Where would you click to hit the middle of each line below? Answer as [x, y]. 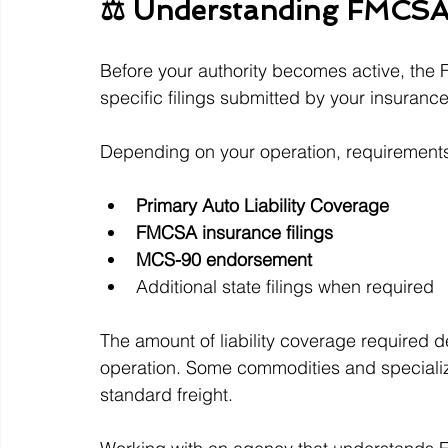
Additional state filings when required [285, 287]
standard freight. [166, 395]
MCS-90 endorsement [224, 260]
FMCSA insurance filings [234, 233]
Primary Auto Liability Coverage [262, 206]
